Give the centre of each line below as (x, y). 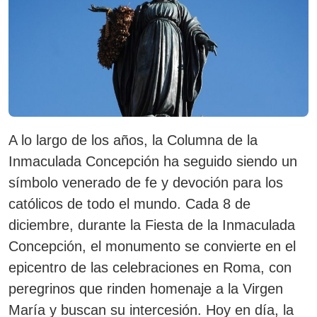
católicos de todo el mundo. (97, 204)
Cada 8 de (218, 204)
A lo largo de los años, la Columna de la (133, 140)
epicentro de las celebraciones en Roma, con (150, 268)
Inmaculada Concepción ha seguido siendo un (153, 162)
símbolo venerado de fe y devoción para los (146, 183)
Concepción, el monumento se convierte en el (152, 247)
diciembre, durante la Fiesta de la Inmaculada (152, 225)
